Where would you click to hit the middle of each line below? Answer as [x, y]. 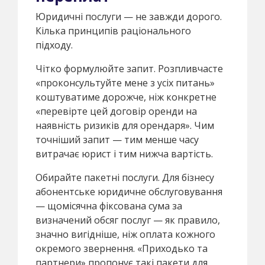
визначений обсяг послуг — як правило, [128, 220]
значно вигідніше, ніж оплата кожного [125, 234]
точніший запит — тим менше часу [117, 139]
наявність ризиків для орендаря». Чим [125, 125]
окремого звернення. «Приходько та [122, 248]
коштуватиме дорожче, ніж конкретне [126, 97]
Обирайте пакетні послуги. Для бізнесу [125, 177]
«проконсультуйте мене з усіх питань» [125, 83]
